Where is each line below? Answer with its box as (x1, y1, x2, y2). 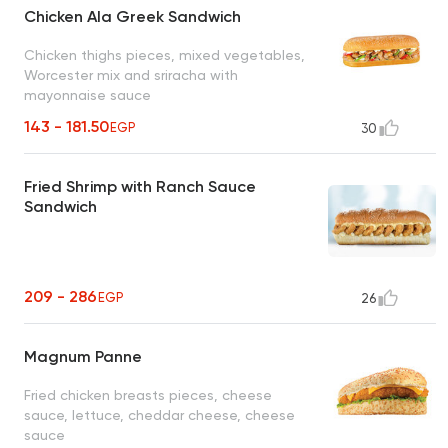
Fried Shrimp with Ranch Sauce (24, 177, 256, 197)
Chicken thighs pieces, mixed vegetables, (24, 46, 305, 63)
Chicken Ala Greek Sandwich (24, 7, 241, 27)
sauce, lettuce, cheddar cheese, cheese (24, 406, 295, 423)
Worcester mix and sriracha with (24, 66, 238, 83)
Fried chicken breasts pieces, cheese (24, 386, 272, 403)
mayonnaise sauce (24, 86, 151, 103)
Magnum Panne (24, 347, 142, 367)
